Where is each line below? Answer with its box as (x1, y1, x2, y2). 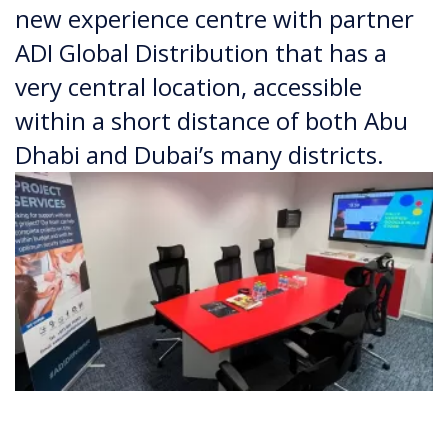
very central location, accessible (15, 70, 362, 103)
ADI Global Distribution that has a (15, 36, 387, 69)
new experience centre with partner (15, 2, 414, 35)
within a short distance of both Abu (15, 104, 408, 137)
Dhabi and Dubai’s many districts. (15, 138, 384, 171)
